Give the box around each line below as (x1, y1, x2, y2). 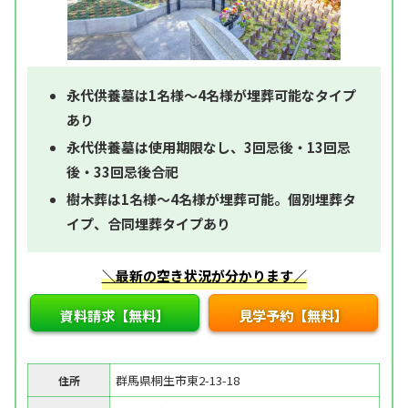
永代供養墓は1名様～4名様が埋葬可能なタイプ (66, 86, 357, 106)
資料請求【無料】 (59, 305, 169, 326)
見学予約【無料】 (239, 305, 349, 326)
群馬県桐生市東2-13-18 (116, 372, 240, 390)
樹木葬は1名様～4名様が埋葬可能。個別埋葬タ (66, 189, 357, 209)
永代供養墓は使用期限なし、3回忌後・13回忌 (66, 138, 352, 158)
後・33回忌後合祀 (66, 162, 179, 182)
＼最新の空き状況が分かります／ (101, 266, 307, 286)
